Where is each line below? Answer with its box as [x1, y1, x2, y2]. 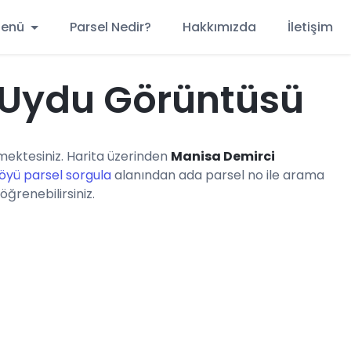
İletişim [288, 17, 333, 36]
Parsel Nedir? [70, 17, 151, 36]
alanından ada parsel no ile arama [111, 166, 324, 184]
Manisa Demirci [171, 147, 275, 165]
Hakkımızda [183, 17, 256, 36]
